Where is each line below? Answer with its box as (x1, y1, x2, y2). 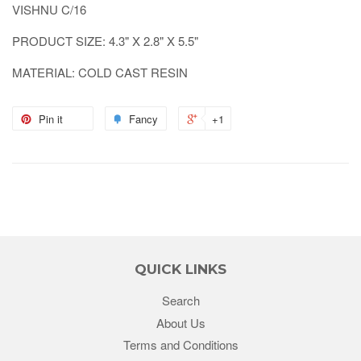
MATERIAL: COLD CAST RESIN (12, 63, 188, 81)
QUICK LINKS (135, 260, 226, 277)
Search (161, 291, 200, 309)
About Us (156, 313, 205, 331)
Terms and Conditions (122, 336, 239, 354)
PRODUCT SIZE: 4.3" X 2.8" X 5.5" (12, 31, 198, 49)
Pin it (39, 110, 63, 127)
